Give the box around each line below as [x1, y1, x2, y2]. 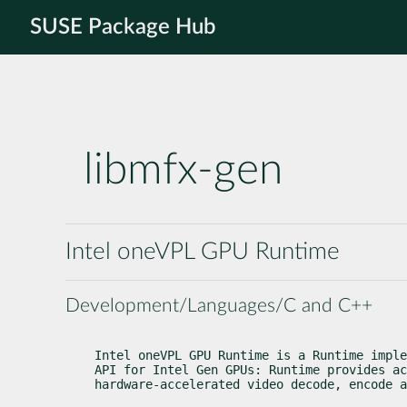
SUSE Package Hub [30, 16, 216, 38]
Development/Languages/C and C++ [65, 295, 372, 315]
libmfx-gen [84, 148, 283, 193]
